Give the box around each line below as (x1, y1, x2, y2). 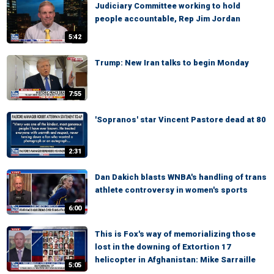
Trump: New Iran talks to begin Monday (95, 58, 249, 68)
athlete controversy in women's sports (95, 185, 248, 194)
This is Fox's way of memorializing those (95, 229, 256, 239)
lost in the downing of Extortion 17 (95, 242, 231, 251)
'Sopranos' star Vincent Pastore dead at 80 (95, 115, 266, 125)
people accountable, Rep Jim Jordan (95, 13, 240, 23)
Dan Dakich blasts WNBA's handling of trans (95, 172, 267, 182)
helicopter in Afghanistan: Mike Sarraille (95, 254, 256, 264)
